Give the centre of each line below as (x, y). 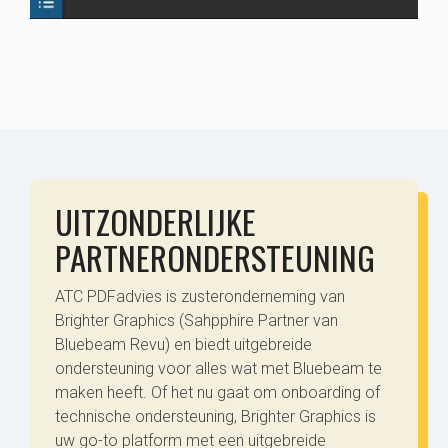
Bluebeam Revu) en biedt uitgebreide (183, 345)
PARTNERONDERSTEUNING (215, 258)
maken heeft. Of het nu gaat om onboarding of (217, 393)
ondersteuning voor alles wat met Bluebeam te (218, 369)
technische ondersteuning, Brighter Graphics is (215, 417)
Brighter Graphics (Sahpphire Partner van (196, 321)
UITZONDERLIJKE (155, 222)
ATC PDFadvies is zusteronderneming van (200, 297)
